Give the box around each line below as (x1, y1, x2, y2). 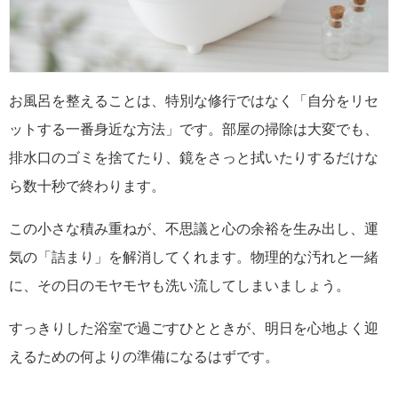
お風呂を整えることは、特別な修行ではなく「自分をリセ (9, 92, 378, 108)
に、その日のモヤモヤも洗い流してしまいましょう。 (9, 277, 350, 293)
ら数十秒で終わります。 (9, 178, 165, 194)
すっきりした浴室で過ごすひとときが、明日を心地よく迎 (9, 320, 378, 336)
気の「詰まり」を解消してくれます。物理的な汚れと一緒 (9, 249, 378, 265)
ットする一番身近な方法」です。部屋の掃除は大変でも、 (9, 121, 378, 137)
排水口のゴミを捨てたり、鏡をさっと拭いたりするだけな (9, 149, 378, 165)
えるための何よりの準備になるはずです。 (9, 348, 279, 364)
